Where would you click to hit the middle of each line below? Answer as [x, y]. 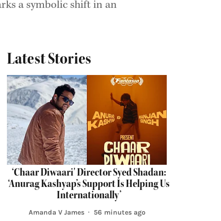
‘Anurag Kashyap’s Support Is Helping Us [89, 184]
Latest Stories [49, 58]
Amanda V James [56, 212]
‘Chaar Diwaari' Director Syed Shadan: [89, 172]
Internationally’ [89, 195]
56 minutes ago [119, 212]
